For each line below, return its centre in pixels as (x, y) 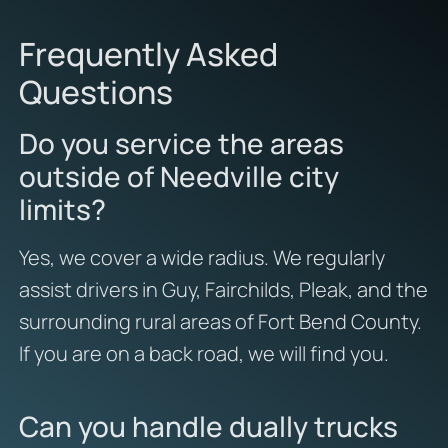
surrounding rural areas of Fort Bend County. (220, 321)
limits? (62, 208)
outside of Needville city (178, 175)
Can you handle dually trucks (208, 425)
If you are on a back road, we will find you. (203, 353)
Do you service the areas (181, 142)
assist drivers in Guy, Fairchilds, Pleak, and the (223, 289)
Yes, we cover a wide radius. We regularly (201, 257)
